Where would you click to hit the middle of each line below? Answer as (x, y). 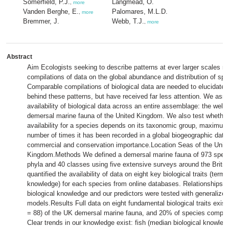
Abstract (19, 57)
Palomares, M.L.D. (140, 12)
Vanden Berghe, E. (51, 12)
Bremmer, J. (41, 21)
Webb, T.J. (128, 21)
